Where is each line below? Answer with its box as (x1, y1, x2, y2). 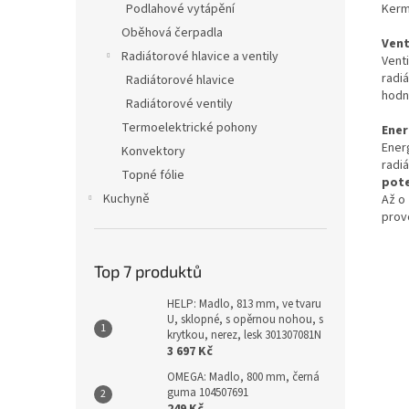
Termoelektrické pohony (121, 119, 257, 137)
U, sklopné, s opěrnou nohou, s (167, 311, 323, 328)
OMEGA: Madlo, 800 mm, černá (167, 369, 320, 385)
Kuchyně (103, 190, 150, 208)
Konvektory (121, 142, 185, 161)
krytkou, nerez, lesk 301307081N (167, 327, 321, 343)
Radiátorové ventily (126, 95, 233, 113)
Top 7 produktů (94, 261, 202, 281)
